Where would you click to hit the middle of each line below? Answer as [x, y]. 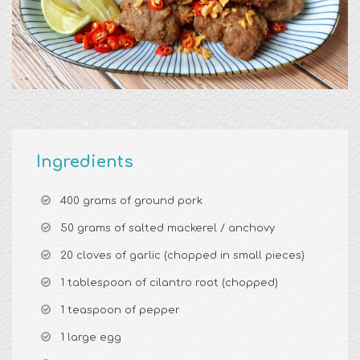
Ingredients [85, 162]
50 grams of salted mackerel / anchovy [168, 229]
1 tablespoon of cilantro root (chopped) [169, 283]
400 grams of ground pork [131, 201]
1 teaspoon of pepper [120, 311]
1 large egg [91, 338]
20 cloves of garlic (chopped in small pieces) [182, 256]
